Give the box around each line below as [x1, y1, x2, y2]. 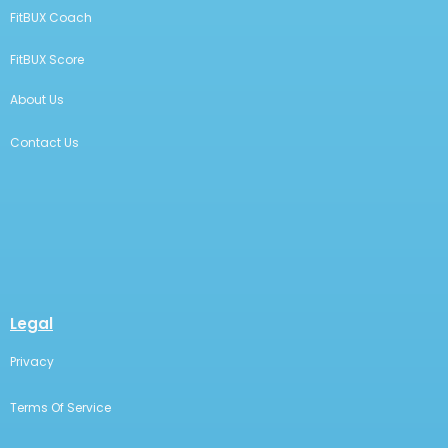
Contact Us [10, 134, 79, 151]
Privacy [10, 353, 54, 370]
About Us [10, 91, 64, 108]
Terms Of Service [10, 399, 111, 416]
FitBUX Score [10, 51, 84, 68]
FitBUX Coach [10, 9, 92, 26]
